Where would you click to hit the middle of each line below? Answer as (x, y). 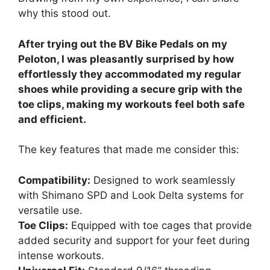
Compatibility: (54, 180)
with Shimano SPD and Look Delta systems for (131, 195)
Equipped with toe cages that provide (160, 225)
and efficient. (52, 119)
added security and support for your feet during (134, 240)
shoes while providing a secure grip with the (130, 89)
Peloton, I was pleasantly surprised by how (126, 59)
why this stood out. (64, 14)
